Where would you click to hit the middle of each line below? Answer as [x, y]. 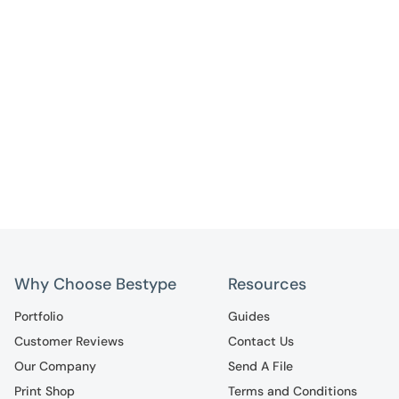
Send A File [260, 366]
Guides [248, 316]
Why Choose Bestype [96, 284]
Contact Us [261, 341]
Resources [267, 284]
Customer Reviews [69, 341]
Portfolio [39, 316]
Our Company [56, 366]
